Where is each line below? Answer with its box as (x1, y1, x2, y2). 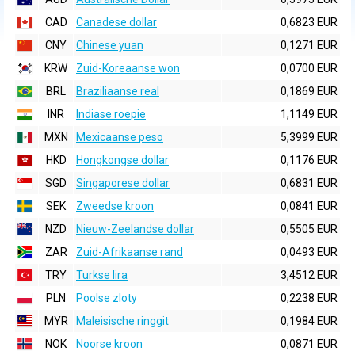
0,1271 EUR (281, 39, 338, 52)
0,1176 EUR (281, 154, 338, 166)
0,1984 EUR (281, 315, 338, 327)
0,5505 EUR (281, 223, 338, 235)
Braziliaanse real (76, 85, 159, 97)
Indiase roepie (76, 108, 146, 120)
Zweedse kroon (76, 200, 154, 212)
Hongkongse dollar (76, 154, 169, 166)
